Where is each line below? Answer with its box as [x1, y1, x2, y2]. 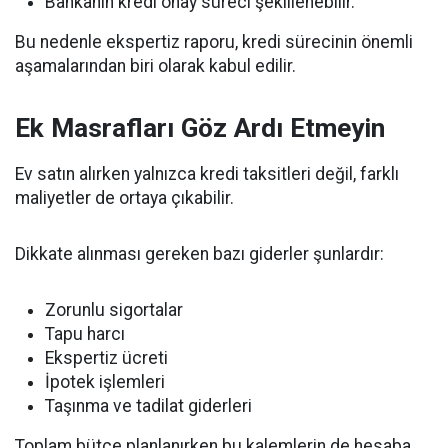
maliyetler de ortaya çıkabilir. [15, 188, 234, 208]
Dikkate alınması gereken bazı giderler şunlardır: [15, 244, 384, 264]
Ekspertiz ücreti [45, 348, 168, 368]
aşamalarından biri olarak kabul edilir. [15, 56, 296, 76]
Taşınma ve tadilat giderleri [45, 396, 252, 416]
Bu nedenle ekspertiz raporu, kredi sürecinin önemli [15, 32, 413, 52]
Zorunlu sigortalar [45, 300, 183, 320]
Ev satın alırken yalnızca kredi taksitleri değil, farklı [15, 164, 399, 184]
